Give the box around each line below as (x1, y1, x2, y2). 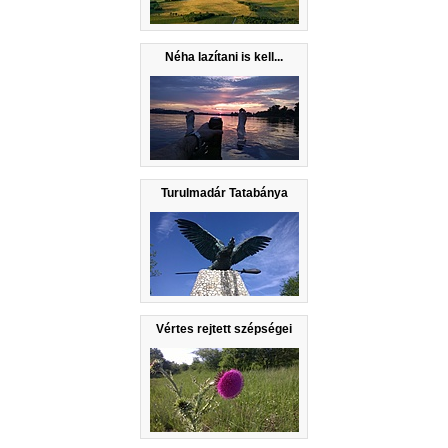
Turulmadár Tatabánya (160, 185, 288, 200)
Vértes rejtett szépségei (156, 321, 292, 336)
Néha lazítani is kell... (165, 49, 283, 64)
